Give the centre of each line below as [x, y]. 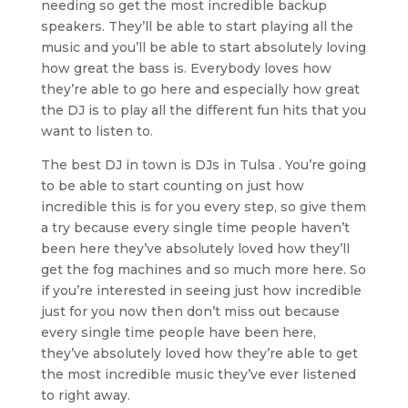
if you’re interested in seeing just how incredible [201, 290]
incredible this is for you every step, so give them [203, 206]
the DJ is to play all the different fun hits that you [203, 110]
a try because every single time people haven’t [195, 227]
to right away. [85, 395]
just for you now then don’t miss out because [190, 311]
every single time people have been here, [178, 332]
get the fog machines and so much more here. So [203, 269]
